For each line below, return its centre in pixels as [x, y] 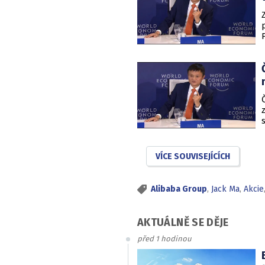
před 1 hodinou [164, 238]
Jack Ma [225, 189]
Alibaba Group [179, 189]
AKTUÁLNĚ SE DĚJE [183, 222]
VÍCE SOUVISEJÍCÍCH [193, 156]
